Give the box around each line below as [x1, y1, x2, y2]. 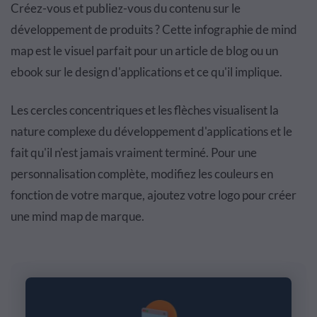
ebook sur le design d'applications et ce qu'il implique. [11, 64, 282, 80]
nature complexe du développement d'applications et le [11, 124, 292, 139]
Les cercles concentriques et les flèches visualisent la [11, 103, 279, 118]
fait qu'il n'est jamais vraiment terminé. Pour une [11, 145, 257, 161]
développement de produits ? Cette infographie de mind [11, 22, 297, 38]
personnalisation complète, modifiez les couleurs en [11, 166, 273, 182]
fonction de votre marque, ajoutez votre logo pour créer [11, 188, 296, 203]
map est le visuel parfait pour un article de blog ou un [11, 43, 278, 59]
